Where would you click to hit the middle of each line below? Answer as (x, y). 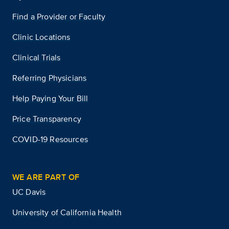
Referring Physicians (50, 78)
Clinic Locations (41, 37)
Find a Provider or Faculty (59, 16)
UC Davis (29, 192)
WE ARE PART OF (46, 177)
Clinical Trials (37, 57)
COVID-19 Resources (50, 139)
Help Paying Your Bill (50, 98)
